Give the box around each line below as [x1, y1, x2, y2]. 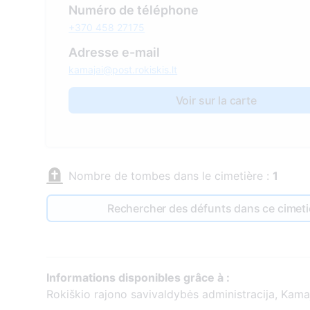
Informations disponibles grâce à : [46, 271, 230, 284]
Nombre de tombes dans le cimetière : [69, 169, 273, 183]
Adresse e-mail [69, 45, 161, 60]
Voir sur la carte [175, 93, 257, 107]
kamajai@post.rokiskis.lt [69, 64, 178, 75]
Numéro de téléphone [69, 3, 199, 17]
